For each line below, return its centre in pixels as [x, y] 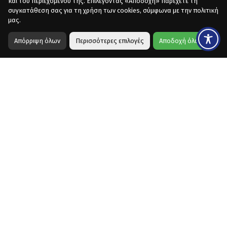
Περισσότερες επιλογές [110, 41]
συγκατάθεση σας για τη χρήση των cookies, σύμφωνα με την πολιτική [113, 10]
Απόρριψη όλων [37, 41]
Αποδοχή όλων [181, 41]
